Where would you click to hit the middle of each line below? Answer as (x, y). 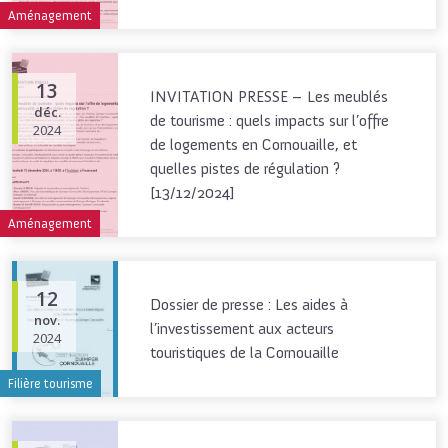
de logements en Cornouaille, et (253, 145)
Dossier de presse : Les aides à (249, 305)
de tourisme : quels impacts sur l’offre (269, 121)
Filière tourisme (50, 384)
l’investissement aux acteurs (242, 329)
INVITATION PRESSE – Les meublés (269, 97)
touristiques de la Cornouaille (244, 353)
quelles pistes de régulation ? (245, 169)
